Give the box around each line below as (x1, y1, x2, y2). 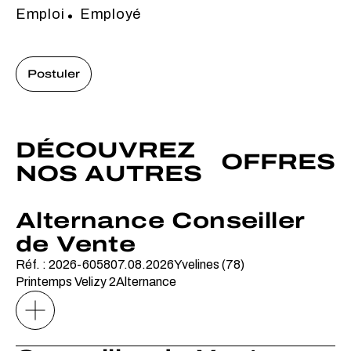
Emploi (16, 6, 65, 23)
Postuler (27, 68, 80, 81)
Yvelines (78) (174, 258, 244, 272)
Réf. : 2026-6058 (16, 258, 110, 272)
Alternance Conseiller (16, 208, 305, 233)
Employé (76, 6, 142, 23)
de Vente (16, 232, 136, 257)
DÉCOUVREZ (16, 138, 196, 163)
